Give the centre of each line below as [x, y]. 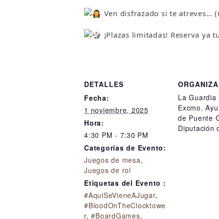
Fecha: [97, 98]
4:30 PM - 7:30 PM [116, 135]
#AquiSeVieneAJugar [120, 195]
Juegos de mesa [112, 160]
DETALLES [104, 84]
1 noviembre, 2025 [116, 110]
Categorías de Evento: [125, 148]
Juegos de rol [108, 170]
